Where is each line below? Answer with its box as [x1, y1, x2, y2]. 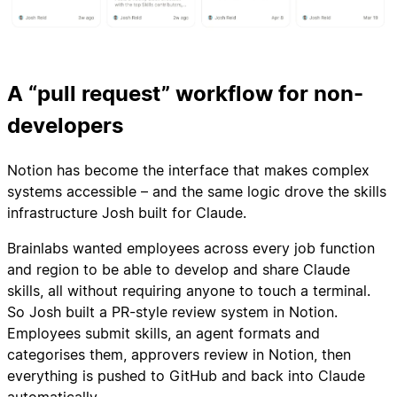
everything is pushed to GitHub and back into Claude [7, 367, 365, 385]
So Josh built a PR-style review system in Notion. [7, 303, 338, 322]
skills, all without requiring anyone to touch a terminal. [7, 282, 370, 300]
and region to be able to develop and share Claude [7, 261, 350, 279]
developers [7, 113, 123, 139]
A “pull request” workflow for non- [7, 81, 363, 107]
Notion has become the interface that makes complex [7, 161, 370, 180]
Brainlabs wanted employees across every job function [7, 239, 375, 258]
